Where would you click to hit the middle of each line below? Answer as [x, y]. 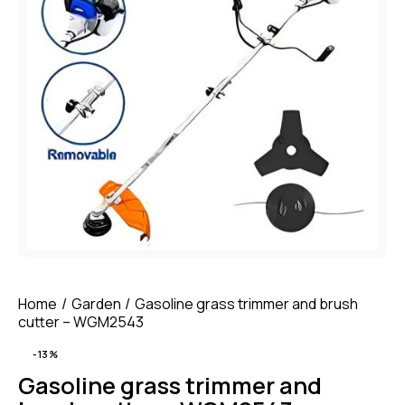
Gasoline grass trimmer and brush [247, 303]
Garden [96, 303]
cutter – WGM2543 [81, 321]
